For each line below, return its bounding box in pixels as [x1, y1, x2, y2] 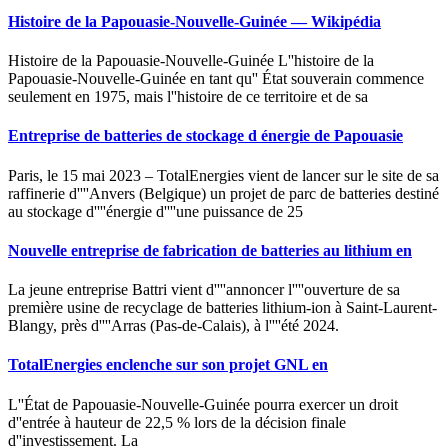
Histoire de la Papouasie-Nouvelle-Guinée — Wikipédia [8, 12, 381, 30]
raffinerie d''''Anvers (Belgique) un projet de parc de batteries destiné [8, 184, 439, 202]
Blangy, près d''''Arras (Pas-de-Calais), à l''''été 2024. [8, 317, 339, 335]
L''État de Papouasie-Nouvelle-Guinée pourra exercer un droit [8, 395, 398, 413]
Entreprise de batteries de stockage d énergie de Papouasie [8, 127, 403, 145]
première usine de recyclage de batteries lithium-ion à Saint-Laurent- [8, 299, 437, 317]
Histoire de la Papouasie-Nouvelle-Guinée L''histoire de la [8, 52, 374, 70]
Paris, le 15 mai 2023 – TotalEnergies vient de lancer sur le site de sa [8, 166, 439, 184]
